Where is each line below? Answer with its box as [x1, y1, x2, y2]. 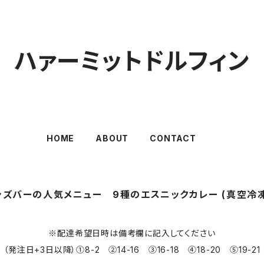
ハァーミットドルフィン [14, 47, 250, 75]
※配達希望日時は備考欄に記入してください [48, 228, 216, 238]
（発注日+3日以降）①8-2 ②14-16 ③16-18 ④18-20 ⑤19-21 [4, 245, 260, 255]
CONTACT [150, 133, 196, 143]
